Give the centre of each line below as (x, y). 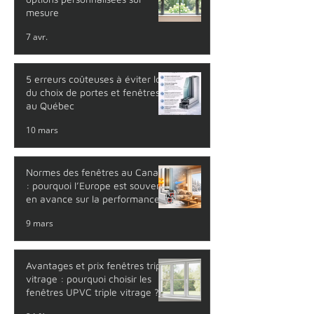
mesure (42, 13)
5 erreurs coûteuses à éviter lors (97, 79)
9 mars (40, 223)
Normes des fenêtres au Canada (98, 172)
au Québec (50, 106)
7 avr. (37, 36)
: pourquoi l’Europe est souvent (96, 186)
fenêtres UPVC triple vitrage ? (93, 292)
